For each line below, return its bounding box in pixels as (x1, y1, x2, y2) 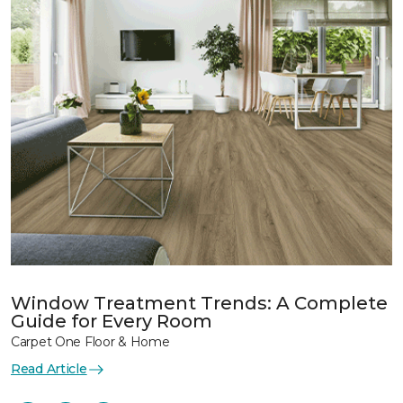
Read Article (11, 361, 87, 377)
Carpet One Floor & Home (11, 334, 170, 350)
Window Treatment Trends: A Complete (11, 292, 388, 314)
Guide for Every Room (11, 310, 212, 332)
